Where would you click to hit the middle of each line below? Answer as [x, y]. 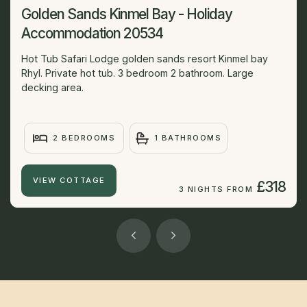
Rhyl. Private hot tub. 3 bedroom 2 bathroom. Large [137, 73]
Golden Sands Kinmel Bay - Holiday [127, 14]
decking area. [52, 88]
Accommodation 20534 [93, 34]
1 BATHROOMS [188, 138]
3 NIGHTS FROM [216, 189]
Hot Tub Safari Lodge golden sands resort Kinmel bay [145, 59]
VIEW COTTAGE [69, 180]
